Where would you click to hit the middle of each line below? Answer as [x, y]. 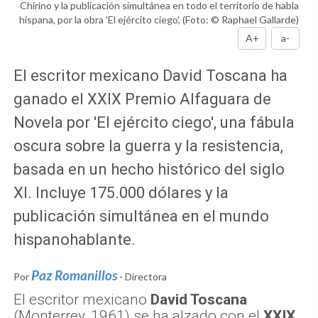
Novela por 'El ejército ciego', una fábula [154, 123]
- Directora [143, 277]
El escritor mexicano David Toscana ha [150, 76]
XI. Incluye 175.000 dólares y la [121, 193]
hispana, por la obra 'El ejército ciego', [101, 20]
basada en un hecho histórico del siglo [149, 170]
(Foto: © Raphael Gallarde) [241, 20]
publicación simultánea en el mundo [141, 216]
